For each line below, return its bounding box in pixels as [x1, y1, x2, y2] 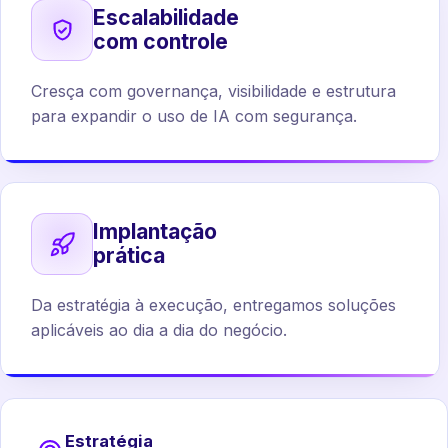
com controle [93, 29, 228, 54]
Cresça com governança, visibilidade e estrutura [31, 81, 396, 101]
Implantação [93, 219, 217, 244]
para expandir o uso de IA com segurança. [31, 106, 357, 126]
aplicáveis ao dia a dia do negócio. [31, 320, 287, 340]
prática [93, 243, 165, 268]
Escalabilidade [93, 5, 239, 30]
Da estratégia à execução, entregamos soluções [31, 295, 396, 315]
